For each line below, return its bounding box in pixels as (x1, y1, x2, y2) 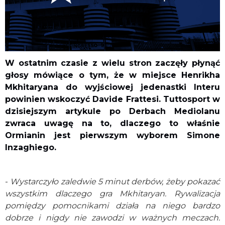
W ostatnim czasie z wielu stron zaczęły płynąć (5, 58, 220, 68)
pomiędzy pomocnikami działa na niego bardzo (5, 200, 220, 210)
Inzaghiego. (5, 142, 56, 152)
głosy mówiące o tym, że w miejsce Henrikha (5, 70, 220, 80)
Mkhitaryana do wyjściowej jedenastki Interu (5, 82, 220, 92)
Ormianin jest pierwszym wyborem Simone (5, 130, 220, 140)
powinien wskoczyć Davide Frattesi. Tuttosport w (5, 94, 220, 104)
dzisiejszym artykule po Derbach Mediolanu (5, 106, 220, 116)
